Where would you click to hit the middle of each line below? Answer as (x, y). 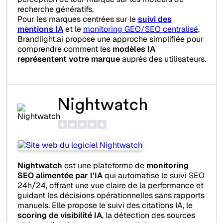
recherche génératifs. (55, 9)
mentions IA (40, 29)
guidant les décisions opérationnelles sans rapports (111, 196)
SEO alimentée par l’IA (60, 176)
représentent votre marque (68, 59)
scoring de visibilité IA (59, 216)
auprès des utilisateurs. (163, 59)
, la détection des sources (148, 216)
